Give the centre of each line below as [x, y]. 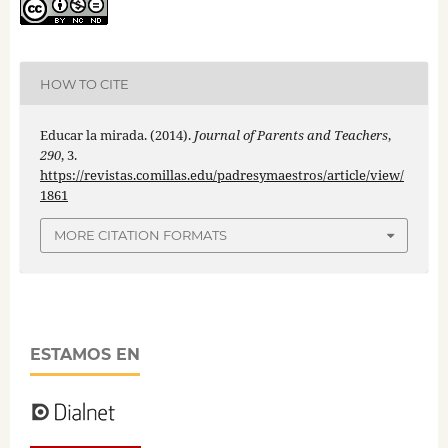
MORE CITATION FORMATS [140, 235]
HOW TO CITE [84, 83]
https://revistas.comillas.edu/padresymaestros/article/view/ [221, 175]
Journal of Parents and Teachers [290, 135]
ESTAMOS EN [85, 354]
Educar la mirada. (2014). [116, 135]
